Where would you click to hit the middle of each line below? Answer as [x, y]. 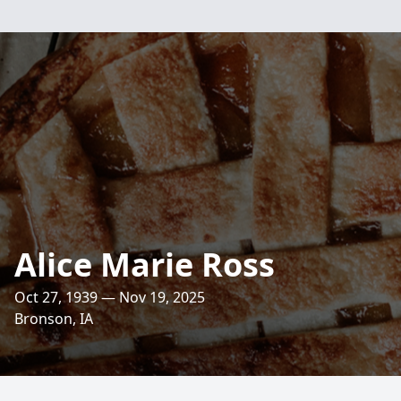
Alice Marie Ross [145, 264]
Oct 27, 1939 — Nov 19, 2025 [110, 297]
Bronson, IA [54, 319]
